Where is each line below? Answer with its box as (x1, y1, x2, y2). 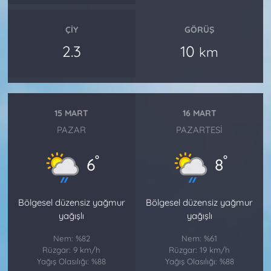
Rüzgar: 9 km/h (42, 244, 101, 255)
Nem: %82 (53, 233, 90, 243)
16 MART (182, 108, 217, 119)
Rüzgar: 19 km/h (169, 244, 230, 255)
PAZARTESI (176, 123, 223, 135)
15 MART (54, 108, 89, 119)
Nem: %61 (181, 233, 218, 243)
